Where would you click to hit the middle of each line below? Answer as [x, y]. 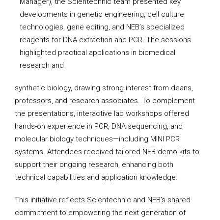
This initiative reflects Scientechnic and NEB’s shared [103, 200]
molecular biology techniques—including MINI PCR [97, 139]
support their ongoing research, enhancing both [94, 165]
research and [42, 65]
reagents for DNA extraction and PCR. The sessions [105, 40]
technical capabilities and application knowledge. [96, 177]
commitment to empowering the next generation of [100, 213]
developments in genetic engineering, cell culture [102, 14]
